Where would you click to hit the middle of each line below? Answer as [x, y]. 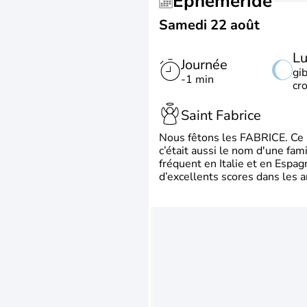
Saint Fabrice [221, 115]
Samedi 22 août [209, 25]
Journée [204, 64]
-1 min [197, 79]
